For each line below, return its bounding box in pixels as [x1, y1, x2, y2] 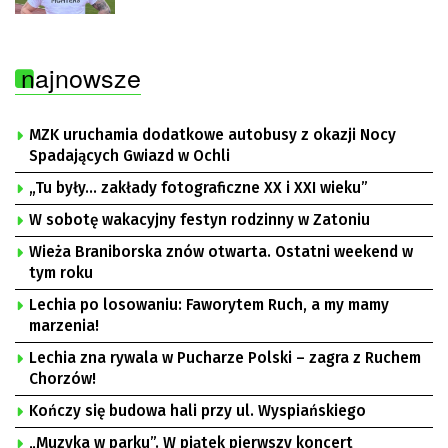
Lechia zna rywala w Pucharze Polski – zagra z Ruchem [29, 349, 421, 367]
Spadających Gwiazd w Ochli [29, 147, 230, 165]
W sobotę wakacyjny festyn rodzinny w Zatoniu [29, 211, 370, 229]
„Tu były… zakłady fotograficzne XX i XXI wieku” [161, 179, 368, 197]
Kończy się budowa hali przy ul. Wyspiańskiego [29, 402, 366, 420]
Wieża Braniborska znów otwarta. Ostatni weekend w [29, 243, 413, 261]
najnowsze [21, 59, 141, 95]
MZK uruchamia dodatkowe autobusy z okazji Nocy [29, 126, 396, 144]
